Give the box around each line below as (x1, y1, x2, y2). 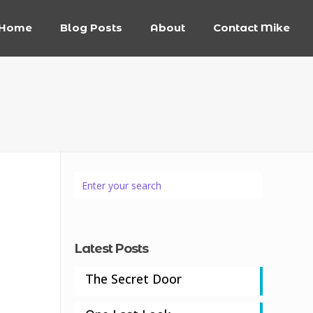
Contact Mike (212, 21, 290, 34)
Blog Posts (59, 21, 122, 34)
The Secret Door (85, 270, 182, 287)
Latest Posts (75, 241, 148, 256)
